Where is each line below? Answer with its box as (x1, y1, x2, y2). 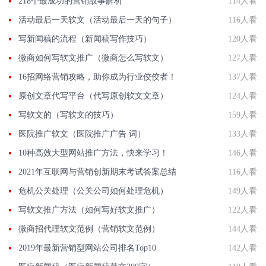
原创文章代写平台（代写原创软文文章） (18, 91, 168, 100)
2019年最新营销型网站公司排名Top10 (18, 243, 156, 252)
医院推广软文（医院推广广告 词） (18, 129, 145, 138)
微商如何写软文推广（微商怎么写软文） (18, 53, 168, 62)
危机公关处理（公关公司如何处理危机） (18, 186, 168, 195)
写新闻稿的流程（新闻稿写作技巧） (18, 34, 151, 43)
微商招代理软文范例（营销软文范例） (18, 224, 160, 233)
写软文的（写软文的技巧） (18, 110, 118, 119)
